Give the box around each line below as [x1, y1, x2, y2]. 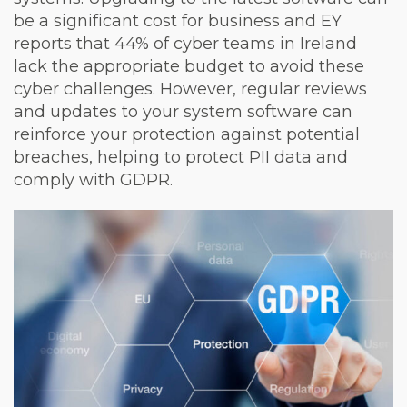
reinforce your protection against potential [14, 124, 360, 144]
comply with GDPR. [14, 169, 173, 190]
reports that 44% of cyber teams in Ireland [14, 33, 357, 54]
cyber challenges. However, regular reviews [14, 78, 367, 99]
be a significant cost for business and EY [14, 10, 342, 31]
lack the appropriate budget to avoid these [14, 55, 364, 76]
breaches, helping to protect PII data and [14, 146, 348, 167]
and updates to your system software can [14, 101, 352, 122]
